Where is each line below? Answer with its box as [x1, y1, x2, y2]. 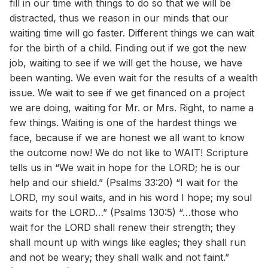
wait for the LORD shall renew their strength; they [10, 221, 236, 233]
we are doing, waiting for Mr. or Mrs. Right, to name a [10, 102, 254, 114]
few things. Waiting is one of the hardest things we [10, 117, 237, 129]
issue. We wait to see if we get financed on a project [10, 87, 245, 99]
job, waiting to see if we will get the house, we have [10, 57, 242, 69]
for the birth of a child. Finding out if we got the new [10, 42, 246, 54]
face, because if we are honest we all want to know [10, 132, 245, 144]
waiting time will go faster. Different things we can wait [10, 27, 254, 39]
